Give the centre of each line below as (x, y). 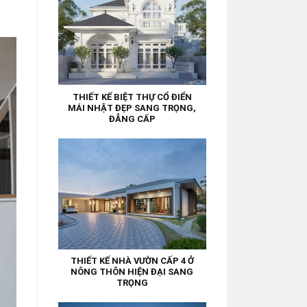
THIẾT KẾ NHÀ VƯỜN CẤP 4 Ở (132, 260)
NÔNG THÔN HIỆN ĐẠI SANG (132, 271)
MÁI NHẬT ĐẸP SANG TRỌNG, (132, 108)
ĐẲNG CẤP (132, 119)
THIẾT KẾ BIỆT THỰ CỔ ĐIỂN (132, 97)
